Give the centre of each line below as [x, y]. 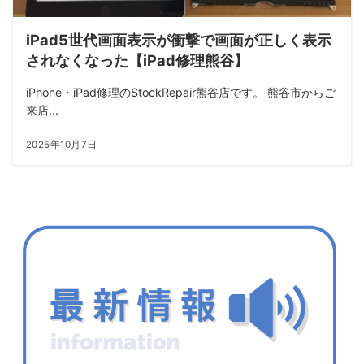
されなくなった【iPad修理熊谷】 [137, 60]
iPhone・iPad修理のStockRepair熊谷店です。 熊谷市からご [181, 92]
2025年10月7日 [62, 145]
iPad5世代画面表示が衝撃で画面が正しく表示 [179, 40]
